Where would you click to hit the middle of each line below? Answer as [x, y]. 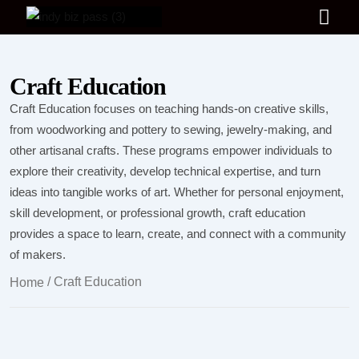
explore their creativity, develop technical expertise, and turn [165, 171]
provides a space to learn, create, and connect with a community [178, 233]
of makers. [38, 254]
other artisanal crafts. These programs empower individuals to [171, 150]
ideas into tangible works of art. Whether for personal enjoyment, [177, 192]
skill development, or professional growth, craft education [157, 212]
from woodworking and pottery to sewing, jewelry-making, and [171, 129]
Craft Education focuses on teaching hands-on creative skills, [169, 108]
